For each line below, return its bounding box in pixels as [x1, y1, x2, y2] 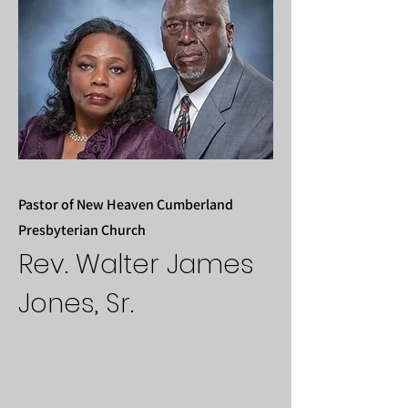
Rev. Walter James [18, 246, 254, 282]
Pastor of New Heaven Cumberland [18, 195, 233, 214]
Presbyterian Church [18, 220, 146, 240]
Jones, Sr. [18, 285, 134, 321]
